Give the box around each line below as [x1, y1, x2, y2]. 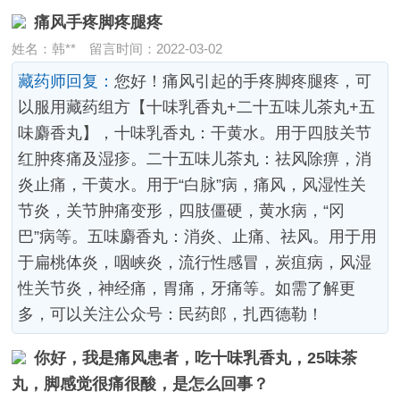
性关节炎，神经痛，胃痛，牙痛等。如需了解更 [18, 279, 356, 297]
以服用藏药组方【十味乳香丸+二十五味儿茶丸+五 [18, 97, 376, 116]
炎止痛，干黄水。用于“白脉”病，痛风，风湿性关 [18, 175, 367, 194]
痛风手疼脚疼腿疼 [34, 13, 163, 32]
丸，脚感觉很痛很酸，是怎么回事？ [11, 374, 269, 393]
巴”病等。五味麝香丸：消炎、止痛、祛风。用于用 [18, 227, 378, 246]
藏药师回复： [18, 71, 115, 90]
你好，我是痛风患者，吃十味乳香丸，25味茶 [34, 348, 358, 367]
